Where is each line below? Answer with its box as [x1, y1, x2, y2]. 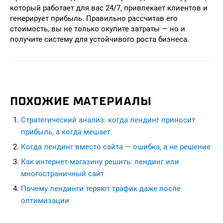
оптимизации [21, 196, 69, 205]
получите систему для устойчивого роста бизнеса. [10, 35, 189, 44]
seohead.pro [10, 207, 51, 216]
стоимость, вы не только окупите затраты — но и [10, 24, 185, 33]
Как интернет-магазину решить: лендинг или [21, 157, 179, 166]
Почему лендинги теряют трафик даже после [21, 184, 181, 193]
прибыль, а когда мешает [21, 127, 111, 136]
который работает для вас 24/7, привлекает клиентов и [10, 3, 208, 12]
